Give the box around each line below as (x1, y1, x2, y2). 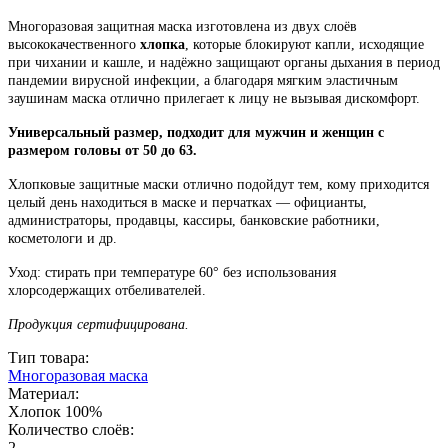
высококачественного (8, 36, 140, 52)
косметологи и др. (8, 230, 117, 246)
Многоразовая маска (8, 366, 148, 384)
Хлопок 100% (8, 402, 102, 420)
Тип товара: (8, 348, 89, 366)
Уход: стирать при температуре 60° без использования (8, 264, 336, 280)
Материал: (8, 384, 79, 402)
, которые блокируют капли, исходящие (185, 36, 424, 52)
